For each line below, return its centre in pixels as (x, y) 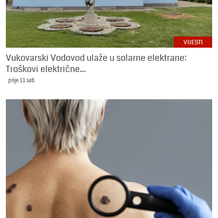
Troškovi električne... (46, 69)
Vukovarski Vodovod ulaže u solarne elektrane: (96, 58)
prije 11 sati (21, 80)
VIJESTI (193, 42)
